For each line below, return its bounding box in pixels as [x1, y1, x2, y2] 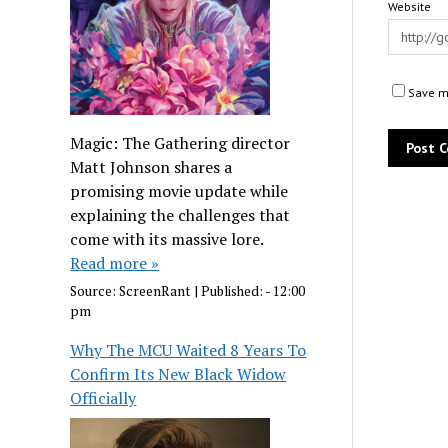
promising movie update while [70, 179, 289, 202]
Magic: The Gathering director [70, 131, 291, 154]
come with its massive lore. [70, 227, 264, 250]
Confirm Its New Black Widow [70, 363, 287, 386]
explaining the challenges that [70, 203, 291, 226]
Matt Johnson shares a [70, 155, 233, 178]
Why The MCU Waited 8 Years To [70, 339, 307, 362]
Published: [201, 282, 266, 301]
